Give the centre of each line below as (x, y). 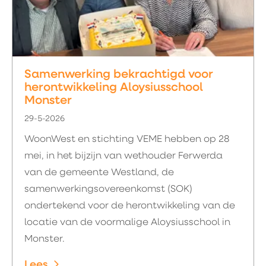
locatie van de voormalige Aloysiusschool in (127, 223)
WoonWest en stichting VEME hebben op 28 (127, 140)
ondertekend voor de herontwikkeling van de (130, 206)
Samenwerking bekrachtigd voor (119, 75)
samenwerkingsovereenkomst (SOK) (108, 189)
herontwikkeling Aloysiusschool (114, 88)
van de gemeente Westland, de (99, 173)
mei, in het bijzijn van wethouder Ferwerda (123, 156)
